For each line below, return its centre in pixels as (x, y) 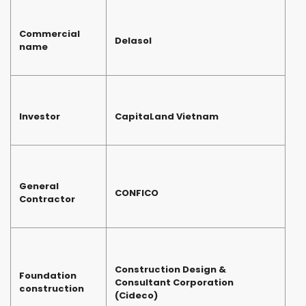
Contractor (47, 199)
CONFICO (137, 193)
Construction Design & (170, 270)
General (39, 186)
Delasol (133, 41)
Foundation (48, 276)
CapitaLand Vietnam (167, 117)
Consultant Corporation (174, 283)
